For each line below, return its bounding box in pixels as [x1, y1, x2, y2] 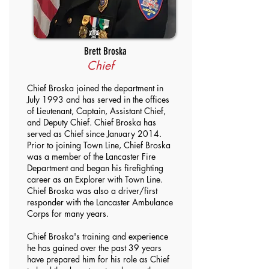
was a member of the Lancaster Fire [27, 151, 156, 162]
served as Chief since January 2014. [27, 128, 162, 139]
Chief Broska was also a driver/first [27, 185, 157, 196]
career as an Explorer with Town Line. [27, 174, 163, 185]
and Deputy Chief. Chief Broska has [27, 116, 156, 128]
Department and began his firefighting [27, 162, 163, 174]
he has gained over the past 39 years [27, 242, 162, 253]
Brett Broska [83, 45, 127, 57]
